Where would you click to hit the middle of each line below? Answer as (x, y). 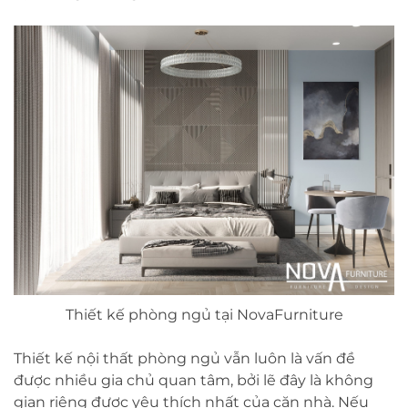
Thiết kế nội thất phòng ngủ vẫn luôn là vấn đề (184, 358)
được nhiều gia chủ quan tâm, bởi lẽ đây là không (194, 380)
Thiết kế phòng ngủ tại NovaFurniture (204, 314)
